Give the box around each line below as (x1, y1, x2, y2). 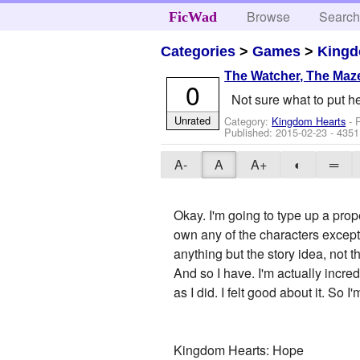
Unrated (174, 112, 211, 128)
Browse (247, 7, 291, 26)
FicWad (168, 9, 217, 25)
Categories (161, 43, 236, 59)
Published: (224, 124, 276, 140)
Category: (224, 112, 272, 129)
